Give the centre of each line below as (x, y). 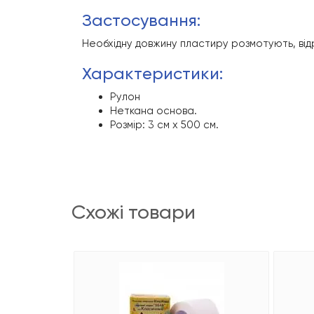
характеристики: (157, 74)
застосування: (146, 21)
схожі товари (141, 212)
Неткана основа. (153, 111)
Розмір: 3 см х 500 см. (164, 125)
